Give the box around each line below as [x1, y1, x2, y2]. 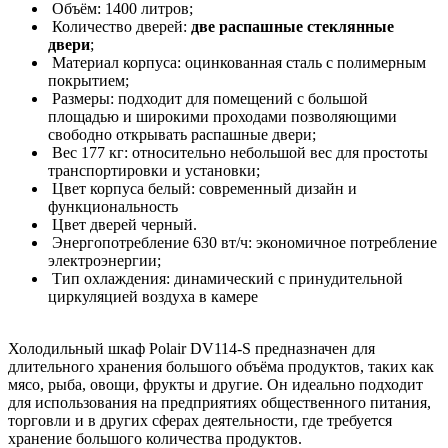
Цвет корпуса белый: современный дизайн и [48, 179, 357, 197]
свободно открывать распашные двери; [48, 125, 316, 143]
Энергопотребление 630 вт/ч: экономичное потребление [48, 233, 437, 251]
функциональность [48, 197, 178, 215]
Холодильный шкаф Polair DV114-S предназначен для [8, 339, 375, 357]
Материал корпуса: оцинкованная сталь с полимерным [48, 53, 426, 71]
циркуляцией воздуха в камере [48, 287, 262, 305]
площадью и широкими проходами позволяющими [48, 107, 397, 125]
